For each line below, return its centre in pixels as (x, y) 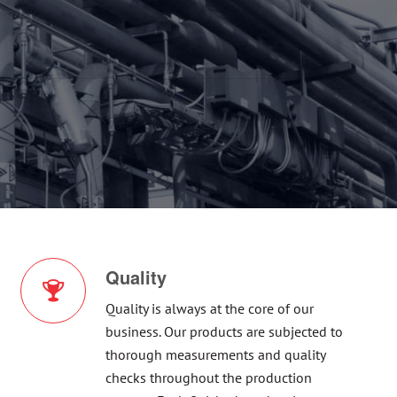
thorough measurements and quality (215, 355)
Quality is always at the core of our (209, 309)
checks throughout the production (208, 378)
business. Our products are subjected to (224, 332)
